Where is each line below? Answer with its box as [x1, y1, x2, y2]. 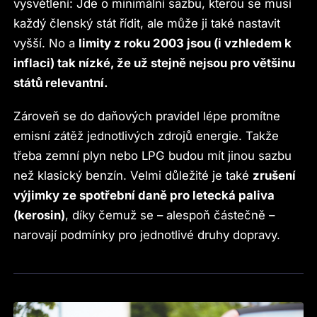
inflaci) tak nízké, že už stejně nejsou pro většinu [13, 56, 296, 71]
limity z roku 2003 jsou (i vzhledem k [79, 36, 292, 51]
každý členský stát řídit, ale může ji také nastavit [13, 16, 281, 31]
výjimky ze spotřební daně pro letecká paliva [13, 188, 275, 202]
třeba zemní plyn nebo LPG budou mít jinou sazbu [13, 148, 292, 163]
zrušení [253, 168, 296, 183]
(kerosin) [13, 207, 66, 222]
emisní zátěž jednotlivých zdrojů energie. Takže [13, 128, 279, 143]
